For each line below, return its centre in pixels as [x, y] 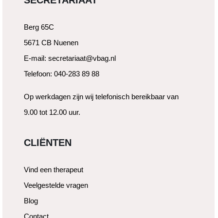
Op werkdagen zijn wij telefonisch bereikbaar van [101, 97]
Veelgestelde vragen [56, 185]
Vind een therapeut [54, 169]
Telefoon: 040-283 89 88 [62, 74]
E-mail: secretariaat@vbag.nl [70, 58]
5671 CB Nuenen [51, 43]
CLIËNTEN [48, 142]
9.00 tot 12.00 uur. [52, 112]
